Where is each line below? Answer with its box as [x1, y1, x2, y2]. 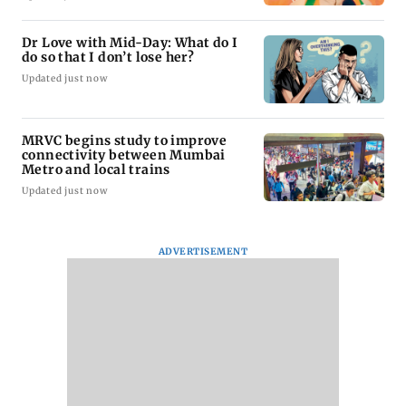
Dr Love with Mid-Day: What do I [22, 34, 238, 52]
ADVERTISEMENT [158, 246, 248, 258]
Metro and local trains [22, 161, 170, 179]
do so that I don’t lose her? [22, 49, 195, 66]
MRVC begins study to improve [22, 132, 227, 150]
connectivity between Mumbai [22, 147, 226, 164]
